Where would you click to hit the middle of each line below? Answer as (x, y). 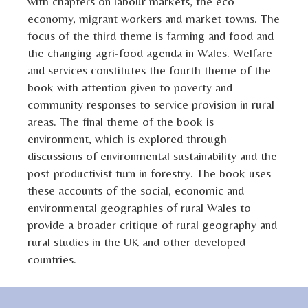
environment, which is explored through (128, 138)
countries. (52, 258)
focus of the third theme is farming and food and (151, 35)
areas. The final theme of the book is (121, 121)
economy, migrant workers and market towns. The (154, 18)
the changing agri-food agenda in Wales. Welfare (150, 52)
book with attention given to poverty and (130, 87)
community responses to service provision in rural (151, 104)
